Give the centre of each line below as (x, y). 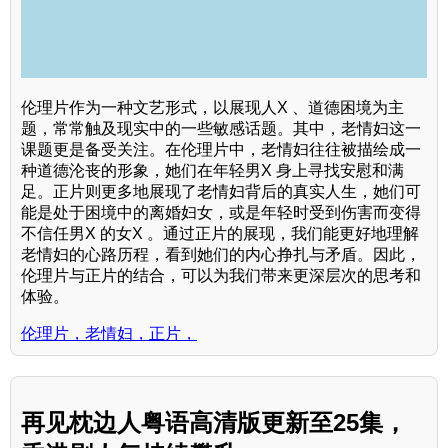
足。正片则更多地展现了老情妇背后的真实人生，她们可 (221, 191)
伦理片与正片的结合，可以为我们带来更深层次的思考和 (221, 275)
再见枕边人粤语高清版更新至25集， (214, 422)
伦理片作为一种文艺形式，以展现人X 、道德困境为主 (212, 107)
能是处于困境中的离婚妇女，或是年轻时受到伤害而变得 (221, 212)
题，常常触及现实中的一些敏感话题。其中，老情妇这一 (221, 128)
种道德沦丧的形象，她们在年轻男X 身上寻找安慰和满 (212, 170)
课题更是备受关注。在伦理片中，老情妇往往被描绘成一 (221, 149)
